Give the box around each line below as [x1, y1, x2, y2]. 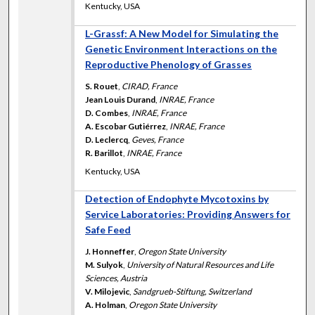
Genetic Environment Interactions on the [85, 42, 278, 55]
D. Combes [85, 107, 129, 118]
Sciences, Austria [85, 272, 148, 283]
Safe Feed [85, 223, 131, 236]
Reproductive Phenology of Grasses [85, 58, 252, 70]
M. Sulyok [85, 259, 124, 270]
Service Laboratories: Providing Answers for [85, 207, 291, 220]
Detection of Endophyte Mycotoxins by [85, 192, 269, 205]
